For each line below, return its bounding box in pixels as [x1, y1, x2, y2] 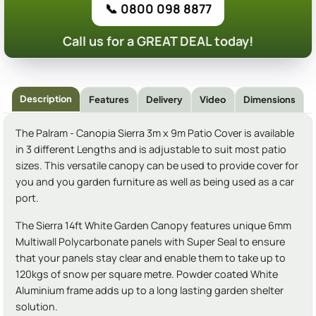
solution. [16, 300, 58, 314]
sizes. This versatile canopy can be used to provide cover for [16, 159, 298, 173]
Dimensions [243, 94, 296, 106]
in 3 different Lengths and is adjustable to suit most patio [16, 142, 286, 157]
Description [20, 93, 73, 105]
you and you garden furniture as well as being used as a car [16, 175, 294, 189]
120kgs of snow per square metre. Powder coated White [16, 267, 278, 281]
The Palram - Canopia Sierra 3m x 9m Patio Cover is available [16, 126, 294, 140]
